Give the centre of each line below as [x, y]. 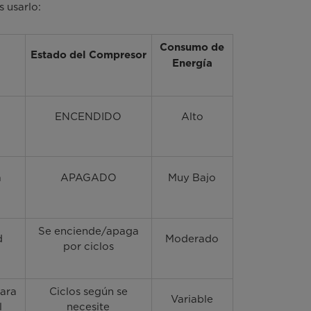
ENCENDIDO [89, 117]
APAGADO [88, 178]
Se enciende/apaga [88, 232]
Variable [192, 300]
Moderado [192, 239]
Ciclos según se [88, 292]
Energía [192, 64]
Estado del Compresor [88, 56]
